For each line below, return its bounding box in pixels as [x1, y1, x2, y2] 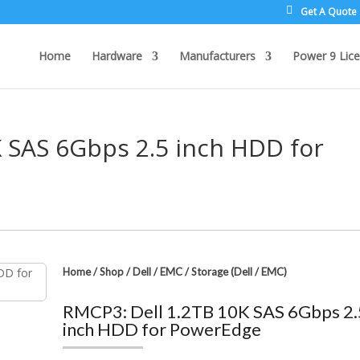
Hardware [91, 48, 142, 63]
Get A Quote [300, 5, 357, 18]
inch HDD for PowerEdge [63, 318, 262, 340]
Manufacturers [178, 48, 256, 63]
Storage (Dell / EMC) [191, 265, 288, 278]
